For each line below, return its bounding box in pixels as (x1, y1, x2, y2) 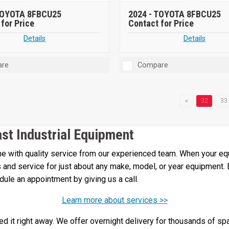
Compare (137, 61, 168, 70)
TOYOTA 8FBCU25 (153, 9, 221, 20)
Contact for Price (128, 18, 194, 29)
